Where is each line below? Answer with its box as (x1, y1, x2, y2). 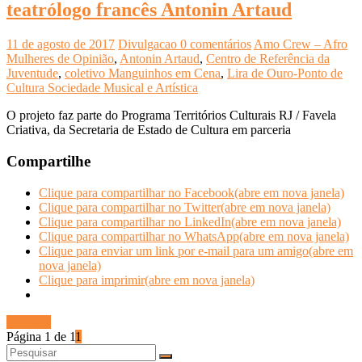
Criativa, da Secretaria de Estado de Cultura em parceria (6, 123, 291, 137)
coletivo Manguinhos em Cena (65, 66, 221, 81)
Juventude (6, 66, 58, 81)
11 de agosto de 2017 (6, 37, 115, 52)
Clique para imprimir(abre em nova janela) (39, 272, 255, 287)
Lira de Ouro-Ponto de (227, 66, 343, 81)
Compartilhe (6, 152, 90, 170)
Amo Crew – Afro (254, 37, 347, 52)
